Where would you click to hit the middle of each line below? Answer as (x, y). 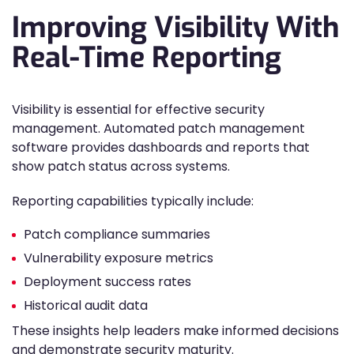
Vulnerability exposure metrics (119, 258)
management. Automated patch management (158, 128)
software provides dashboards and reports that (161, 147)
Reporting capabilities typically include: (133, 201)
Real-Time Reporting (147, 58)
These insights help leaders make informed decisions (175, 331)
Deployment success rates (107, 282)
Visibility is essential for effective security (138, 109)
